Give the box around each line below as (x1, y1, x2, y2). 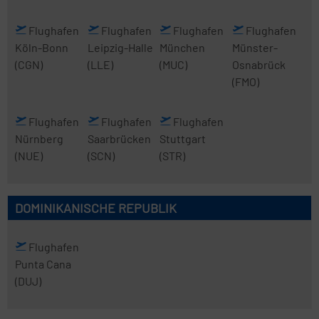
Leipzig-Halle (87, 41, 153, 54)
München (159, 41, 205, 54)
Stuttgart (159, 132, 206, 145)
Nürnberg (15, 132, 63, 145)
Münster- (231, 41, 278, 54)
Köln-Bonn (15, 41, 68, 54)
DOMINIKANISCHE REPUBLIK (15, 200, 177, 216)
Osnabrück (231, 58, 286, 71)
